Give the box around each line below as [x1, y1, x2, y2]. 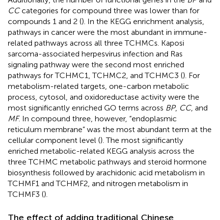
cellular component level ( [8, 135, 100, 145]
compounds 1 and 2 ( [8, 16, 82, 26]
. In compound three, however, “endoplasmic [19, 113, 177, 123]
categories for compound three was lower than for [20, 5, 199, 15]
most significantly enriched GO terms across [8, 103, 165, 112]
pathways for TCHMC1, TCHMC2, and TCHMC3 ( [8, 70, 183, 80]
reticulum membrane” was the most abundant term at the [8, 124, 212, 134]
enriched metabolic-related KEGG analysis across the [8, 146, 194, 156]
